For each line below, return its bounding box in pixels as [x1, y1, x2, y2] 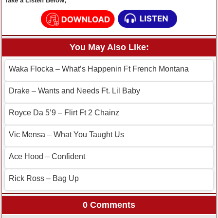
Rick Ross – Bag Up [9, 174, 79, 183]
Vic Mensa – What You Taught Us [9, 130, 124, 139]
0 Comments [83, 200, 135, 210]
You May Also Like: [69, 42, 149, 53]
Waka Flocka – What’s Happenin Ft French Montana [9, 65, 189, 73]
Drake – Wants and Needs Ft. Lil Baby [9, 87, 140, 95]
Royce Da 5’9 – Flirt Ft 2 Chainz [9, 109, 119, 117]
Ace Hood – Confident [9, 152, 85, 161]
